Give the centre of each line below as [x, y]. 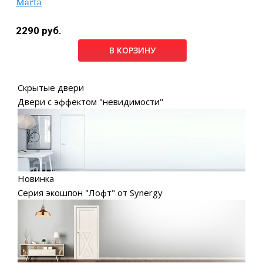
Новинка [36, 178]
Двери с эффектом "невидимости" [90, 102]
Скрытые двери [51, 88]
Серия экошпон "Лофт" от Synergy [90, 192]
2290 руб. [39, 31]
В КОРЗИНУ [132, 50]
